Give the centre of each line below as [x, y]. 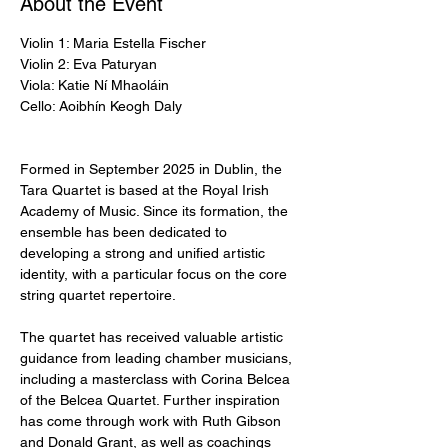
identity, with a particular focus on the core [155, 274]
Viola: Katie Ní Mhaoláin [96, 85]
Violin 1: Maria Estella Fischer [113, 43]
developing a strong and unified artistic [144, 253]
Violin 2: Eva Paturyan [90, 64]
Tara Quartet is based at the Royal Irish [146, 190]
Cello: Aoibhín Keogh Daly [101, 106]
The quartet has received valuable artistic [153, 337]
